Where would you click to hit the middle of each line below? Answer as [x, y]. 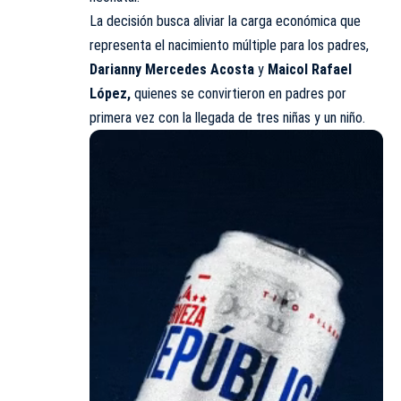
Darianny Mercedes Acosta [174, 69]
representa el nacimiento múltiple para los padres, [229, 45]
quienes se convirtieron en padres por [239, 93]
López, [110, 93]
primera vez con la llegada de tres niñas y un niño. [227, 117]
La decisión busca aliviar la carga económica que [225, 21]
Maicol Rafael [310, 69]
